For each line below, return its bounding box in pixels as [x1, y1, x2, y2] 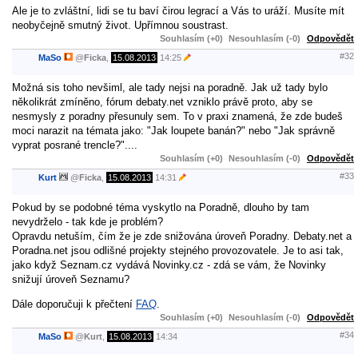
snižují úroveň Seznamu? [12, 272, 129, 285]
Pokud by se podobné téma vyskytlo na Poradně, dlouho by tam [12, 201, 309, 213]
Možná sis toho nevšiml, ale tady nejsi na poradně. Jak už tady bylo [12, 81, 328, 93]
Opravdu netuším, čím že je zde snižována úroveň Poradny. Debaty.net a [12, 229, 352, 242]
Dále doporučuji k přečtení [12, 297, 136, 310]
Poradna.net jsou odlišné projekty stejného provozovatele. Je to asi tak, [12, 244, 344, 257]
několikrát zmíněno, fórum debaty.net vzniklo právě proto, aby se [12, 95, 312, 108]
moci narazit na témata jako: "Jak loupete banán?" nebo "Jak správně [12, 124, 335, 137]
